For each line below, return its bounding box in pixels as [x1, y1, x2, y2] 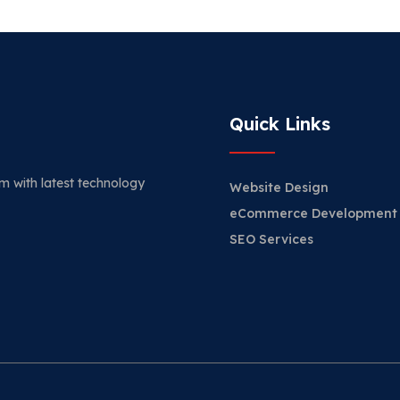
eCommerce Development [229, 205, 397, 221]
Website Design [229, 179, 329, 196]
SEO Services [229, 231, 313, 247]
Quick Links [229, 112, 330, 135]
